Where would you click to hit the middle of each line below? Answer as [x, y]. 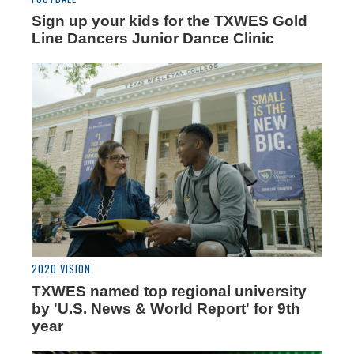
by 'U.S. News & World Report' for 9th [166, 309]
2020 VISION [61, 269]
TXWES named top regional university [169, 292]
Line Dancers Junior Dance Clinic [153, 38]
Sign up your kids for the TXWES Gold [169, 21]
